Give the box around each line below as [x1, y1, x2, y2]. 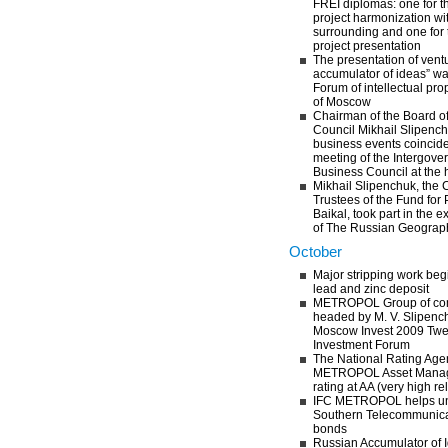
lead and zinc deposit [313, 282, 429, 296]
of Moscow [313, 95, 371, 109]
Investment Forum [313, 338, 410, 352]
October [289, 243, 342, 260]
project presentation [313, 39, 421, 53]
